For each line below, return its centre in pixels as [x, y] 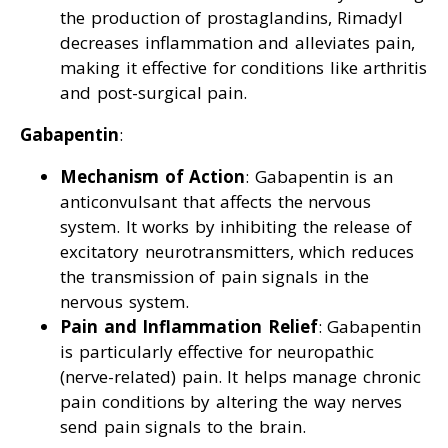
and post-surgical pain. [153, 93]
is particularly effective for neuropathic [217, 352]
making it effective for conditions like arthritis [243, 68]
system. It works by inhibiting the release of [236, 227]
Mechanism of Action [152, 177]
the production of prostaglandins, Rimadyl [231, 18]
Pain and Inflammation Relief [189, 327]
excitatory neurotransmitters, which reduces [237, 252]
